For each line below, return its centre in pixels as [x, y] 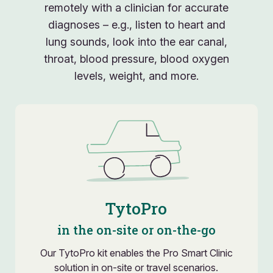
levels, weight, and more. [136, 76]
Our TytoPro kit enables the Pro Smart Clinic [136, 253]
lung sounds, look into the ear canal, [136, 41]
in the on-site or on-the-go [136, 229]
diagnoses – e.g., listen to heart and [136, 24]
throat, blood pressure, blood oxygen [136, 58]
